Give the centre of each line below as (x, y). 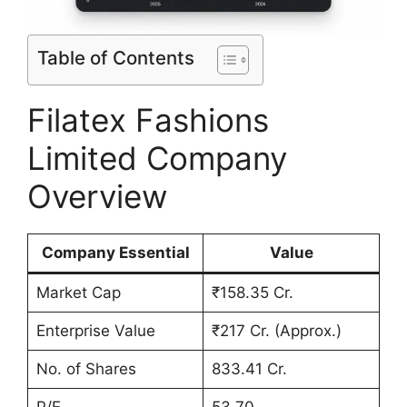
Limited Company (157, 159)
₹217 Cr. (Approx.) (276, 331)
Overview (97, 197)
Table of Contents (116, 58)
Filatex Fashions (148, 120)
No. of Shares (86, 369)
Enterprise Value (95, 331)
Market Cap (78, 293)
